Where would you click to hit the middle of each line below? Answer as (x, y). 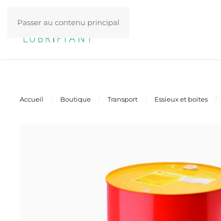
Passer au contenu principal (68, 22)
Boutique (75, 99)
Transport (123, 99)
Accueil (32, 99)
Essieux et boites (181, 99)
